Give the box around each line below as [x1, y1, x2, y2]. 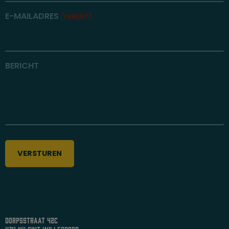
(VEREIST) [60, 12, 92, 22]
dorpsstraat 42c [5, 215, 58, 225]
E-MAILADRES [5, 10, 59, 22]
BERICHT [5, 60, 39, 72]
